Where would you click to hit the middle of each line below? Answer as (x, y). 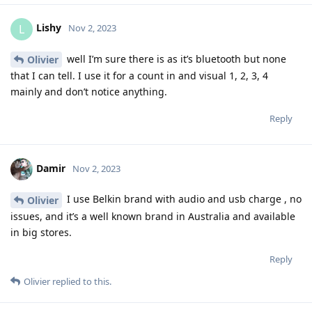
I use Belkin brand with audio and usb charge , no (183, 199)
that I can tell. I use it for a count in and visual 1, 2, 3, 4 (139, 76)
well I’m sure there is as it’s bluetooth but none (175, 58)
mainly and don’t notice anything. (89, 92)
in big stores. (41, 233)
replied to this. (81, 282)
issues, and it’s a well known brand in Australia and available (153, 217)
